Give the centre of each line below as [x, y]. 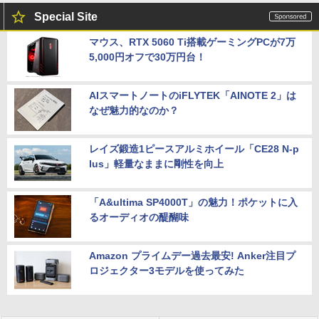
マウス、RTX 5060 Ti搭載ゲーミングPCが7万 [192, 42]
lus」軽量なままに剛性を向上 [156, 164]
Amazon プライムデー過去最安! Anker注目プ [192, 256]
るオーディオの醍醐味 [139, 218]
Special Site [66, 17]
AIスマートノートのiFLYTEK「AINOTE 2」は [193, 96]
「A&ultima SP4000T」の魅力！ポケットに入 [193, 203]
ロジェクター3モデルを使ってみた [167, 271]
